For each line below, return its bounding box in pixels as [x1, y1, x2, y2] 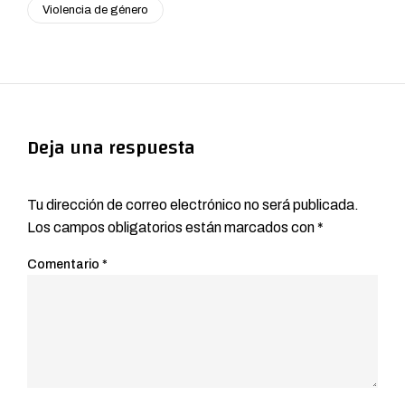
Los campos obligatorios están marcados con [27, 219, 317, 235]
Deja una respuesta [27, 129, 195, 165]
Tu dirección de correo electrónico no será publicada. [27, 196, 359, 212]
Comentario [27, 257, 102, 271]
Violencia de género [42, 3, 148, 16]
